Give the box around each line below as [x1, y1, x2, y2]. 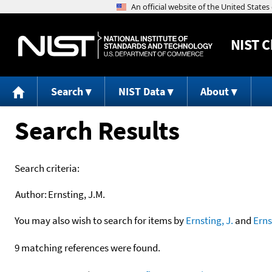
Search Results [15, 113, 179, 147]
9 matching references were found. [15, 240, 160, 254]
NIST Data [118, 84, 165, 99]
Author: [15, 187, 47, 201]
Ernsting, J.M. [48, 187, 105, 201]
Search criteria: [15, 161, 80, 175]
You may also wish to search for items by [15, 213, 186, 227]
